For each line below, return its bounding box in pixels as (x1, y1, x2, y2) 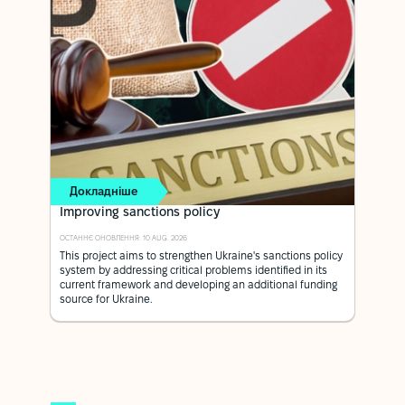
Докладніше (70, 187, 137, 199)
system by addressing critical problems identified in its (60, 265, 327, 276)
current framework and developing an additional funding (60, 279, 337, 290)
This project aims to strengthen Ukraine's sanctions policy (60, 250, 343, 261)
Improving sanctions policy (60, 206, 220, 219)
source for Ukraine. (60, 294, 153, 305)
